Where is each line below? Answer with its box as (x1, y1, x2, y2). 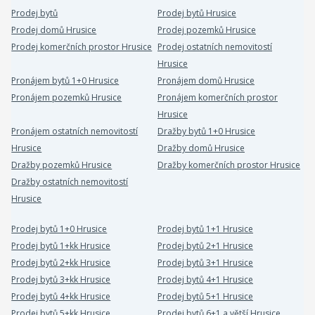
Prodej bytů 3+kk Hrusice (11, 274, 111, 285)
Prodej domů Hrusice (11, 24, 97, 36)
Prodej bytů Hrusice (157, 7, 236, 19)
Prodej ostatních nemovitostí (157, 41, 272, 53)
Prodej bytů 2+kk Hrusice (11, 257, 111, 269)
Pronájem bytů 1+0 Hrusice (11, 75, 120, 86)
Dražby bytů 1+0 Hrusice (157, 125, 255, 137)
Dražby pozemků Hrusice (11, 159, 112, 171)
